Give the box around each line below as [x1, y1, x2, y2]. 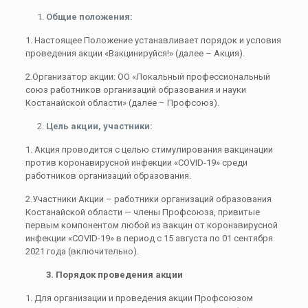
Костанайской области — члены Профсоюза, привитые [25, 207, 260, 217]
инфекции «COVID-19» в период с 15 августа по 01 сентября [25, 233, 273, 243]
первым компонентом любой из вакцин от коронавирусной [25, 220, 278, 230]
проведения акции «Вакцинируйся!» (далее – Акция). [25, 48, 245, 58]
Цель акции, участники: [45, 121, 153, 131]
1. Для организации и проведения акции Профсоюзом [25, 293, 253, 303]
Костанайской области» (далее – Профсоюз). [25, 98, 219, 108]
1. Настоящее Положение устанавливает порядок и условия [25, 35, 281, 45]
